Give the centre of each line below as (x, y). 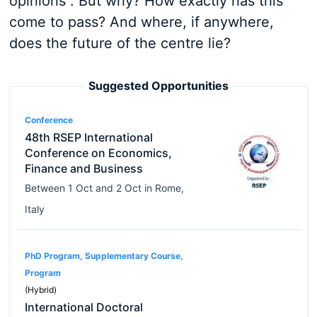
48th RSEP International (88, 137)
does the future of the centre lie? (120, 43)
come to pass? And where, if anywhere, (141, 22)
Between (46, 188)
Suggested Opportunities (158, 86)
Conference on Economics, (98, 153)
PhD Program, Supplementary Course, (104, 256)
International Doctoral (83, 307)
